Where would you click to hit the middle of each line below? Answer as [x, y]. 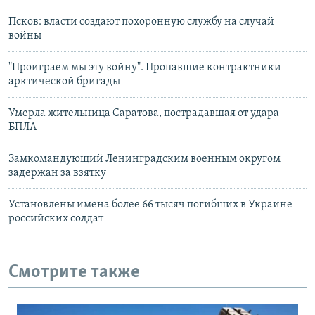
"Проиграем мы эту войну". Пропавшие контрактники [145, 67]
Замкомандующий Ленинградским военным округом [144, 159]
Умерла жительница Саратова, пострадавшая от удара [144, 113]
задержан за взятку [58, 173]
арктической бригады [64, 81]
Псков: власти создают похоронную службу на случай [141, 21]
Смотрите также [74, 272]
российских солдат [56, 218]
